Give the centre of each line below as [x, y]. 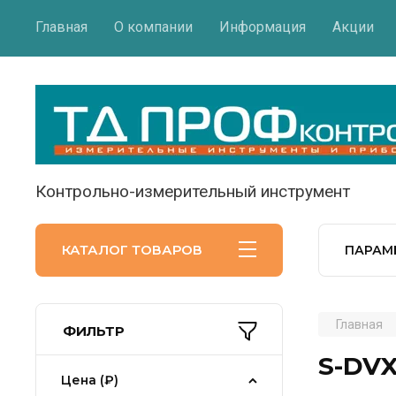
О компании [153, 27]
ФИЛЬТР [94, 331]
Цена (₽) [90, 380]
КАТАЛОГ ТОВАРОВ [132, 250]
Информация [263, 27]
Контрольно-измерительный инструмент [193, 191]
